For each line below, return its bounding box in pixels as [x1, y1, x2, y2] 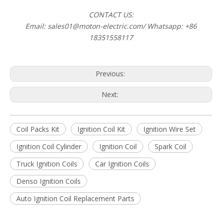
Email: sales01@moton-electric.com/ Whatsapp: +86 [25, 21, 197, 31]
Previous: [95, 69, 127, 79]
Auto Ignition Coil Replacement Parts [16, 194, 134, 204]
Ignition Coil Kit [77, 124, 125, 134]
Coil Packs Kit [16, 124, 59, 134]
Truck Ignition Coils [16, 159, 77, 169]
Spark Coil [155, 142, 186, 152]
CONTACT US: [88, 10, 134, 20]
